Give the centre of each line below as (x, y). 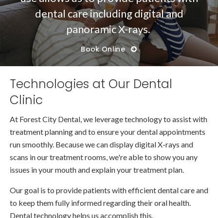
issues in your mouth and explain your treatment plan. (98, 170)
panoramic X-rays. (109, 29)
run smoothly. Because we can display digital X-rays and (101, 145)
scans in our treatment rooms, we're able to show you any (104, 157)
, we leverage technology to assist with (144, 119)
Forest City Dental (50, 119)
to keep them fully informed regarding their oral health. (100, 203)
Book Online (104, 49)
